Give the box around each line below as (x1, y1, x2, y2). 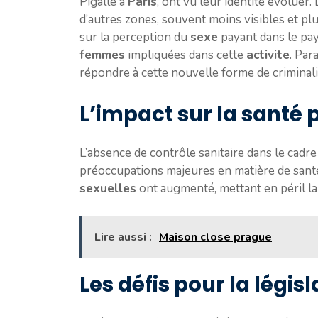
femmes (79, 46, 125, 63)
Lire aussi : (94, 229, 152, 245)
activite (246, 46, 290, 63)
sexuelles (79, 180, 136, 197)
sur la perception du (79, 28, 190, 45)
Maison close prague (159, 229, 272, 245)
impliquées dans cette (125, 46, 246, 63)
